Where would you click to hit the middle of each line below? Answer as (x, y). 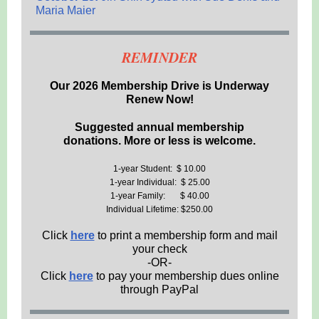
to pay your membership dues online (186, 276)
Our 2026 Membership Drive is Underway (159, 86)
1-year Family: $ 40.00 (159, 196)
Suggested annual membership (159, 127)
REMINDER (159, 57)
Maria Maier (66, 10)
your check (159, 249)
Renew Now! (159, 99)
